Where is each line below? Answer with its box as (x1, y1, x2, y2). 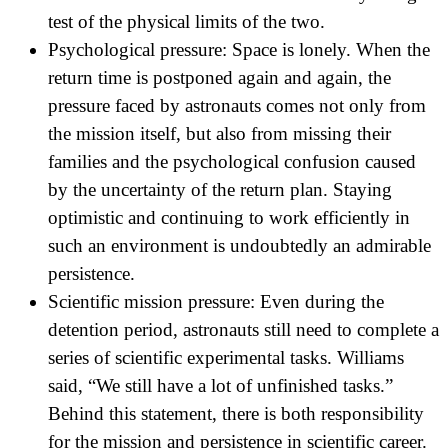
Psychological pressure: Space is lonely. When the (48, 38, 430, 60)
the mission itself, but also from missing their (48, 122, 391, 144)
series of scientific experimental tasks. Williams (48, 346, 404, 368)
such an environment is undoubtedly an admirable (48, 234, 431, 256)
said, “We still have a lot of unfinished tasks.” (48, 374, 393, 396)
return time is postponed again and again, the (48, 66, 391, 88)
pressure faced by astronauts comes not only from (48, 94, 426, 116)
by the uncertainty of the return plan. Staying (48, 178, 392, 200)
